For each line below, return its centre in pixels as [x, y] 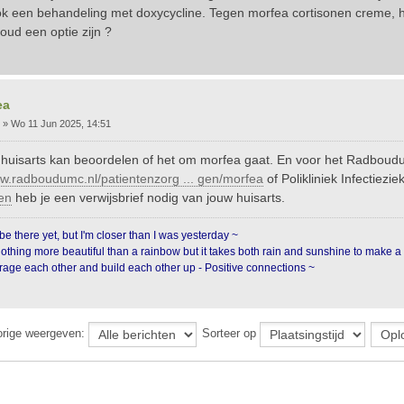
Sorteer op [230, 334]
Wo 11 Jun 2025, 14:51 [61, 124]
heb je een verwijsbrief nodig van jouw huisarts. [148, 197]
